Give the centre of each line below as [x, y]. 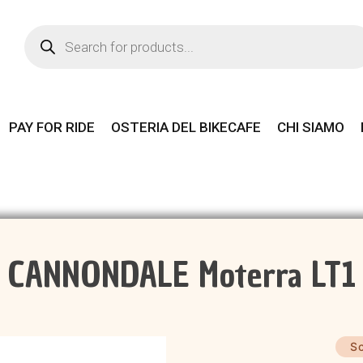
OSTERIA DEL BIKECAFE [186, 127]
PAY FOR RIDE [52, 127]
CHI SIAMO [311, 127]
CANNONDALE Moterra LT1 [181, 275]
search [38, 52]
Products [43, 38]
